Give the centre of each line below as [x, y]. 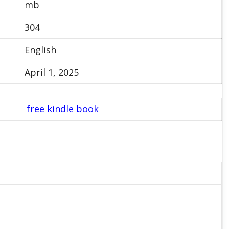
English [40, 49]
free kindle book [63, 109]
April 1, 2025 [52, 72]
